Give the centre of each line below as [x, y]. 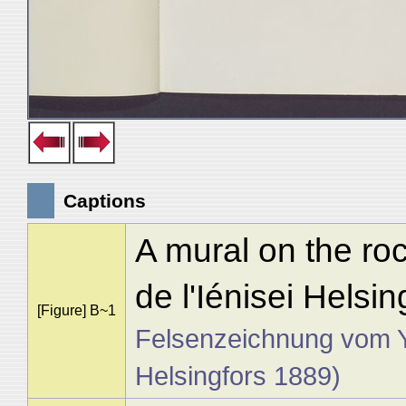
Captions [105, 201]
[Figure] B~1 [76, 310]
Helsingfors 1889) [237, 376]
